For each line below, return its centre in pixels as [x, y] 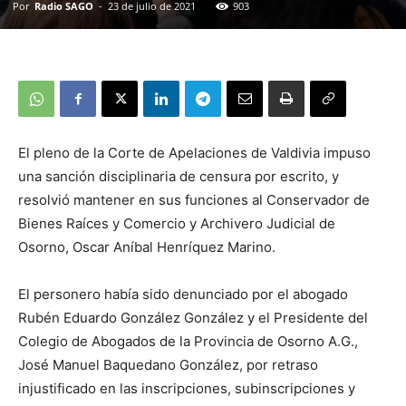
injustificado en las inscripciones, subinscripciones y [187, 389]
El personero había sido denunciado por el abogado [183, 295]
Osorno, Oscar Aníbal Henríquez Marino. [147, 247]
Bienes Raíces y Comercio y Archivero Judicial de [177, 224]
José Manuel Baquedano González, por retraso [168, 365]
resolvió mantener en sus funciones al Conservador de [194, 200]
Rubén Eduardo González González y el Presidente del [193, 318]
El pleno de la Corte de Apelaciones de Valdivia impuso [194, 153]
